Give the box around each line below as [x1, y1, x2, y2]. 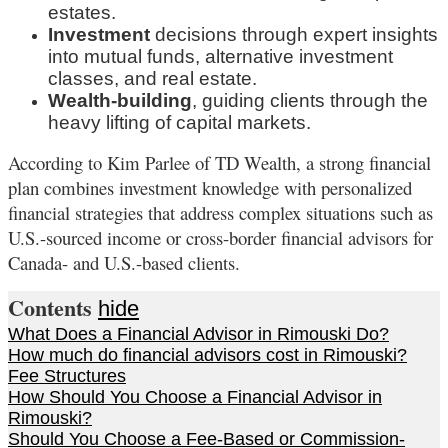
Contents [8, 290, 92, 324]
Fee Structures [8, 365, 126, 386]
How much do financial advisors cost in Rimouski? [8, 344, 407, 365]
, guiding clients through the [192, 89, 428, 111]
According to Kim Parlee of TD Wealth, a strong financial [8, 149, 431, 175]
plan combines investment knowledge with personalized [8, 174, 412, 200]
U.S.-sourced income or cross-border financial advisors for [8, 224, 433, 250]
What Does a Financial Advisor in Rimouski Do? [8, 323, 389, 344]
